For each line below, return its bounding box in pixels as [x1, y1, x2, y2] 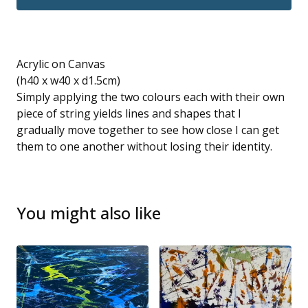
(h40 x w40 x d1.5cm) [16, 73, 120, 89]
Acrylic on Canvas [16, 56, 105, 72]
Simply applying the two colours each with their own [16, 89, 285, 105]
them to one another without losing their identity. [16, 139, 272, 155]
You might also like [16, 201, 161, 225]
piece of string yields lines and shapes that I [16, 106, 241, 122]
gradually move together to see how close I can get [16, 122, 279, 138]
